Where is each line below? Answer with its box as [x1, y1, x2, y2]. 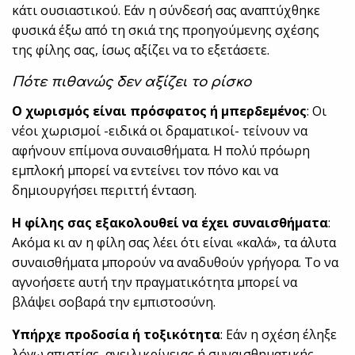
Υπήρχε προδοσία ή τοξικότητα [12, 326, 221, 344]
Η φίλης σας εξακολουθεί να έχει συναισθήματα [12, 214, 329, 232]
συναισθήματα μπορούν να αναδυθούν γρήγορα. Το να [12, 254, 339, 272]
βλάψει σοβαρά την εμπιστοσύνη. [12, 293, 216, 311]
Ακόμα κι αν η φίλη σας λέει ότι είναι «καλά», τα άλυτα [12, 234, 337, 252]
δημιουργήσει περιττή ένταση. [12, 181, 197, 200]
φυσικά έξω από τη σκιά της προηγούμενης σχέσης [12, 21, 320, 40]
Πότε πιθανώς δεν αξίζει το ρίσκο [12, 74, 251, 90]
